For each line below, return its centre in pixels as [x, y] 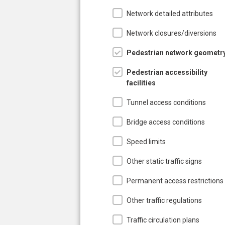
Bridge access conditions [166, 122]
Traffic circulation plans [163, 220]
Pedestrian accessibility [167, 72]
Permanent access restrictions [175, 181]
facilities [141, 83]
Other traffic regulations [164, 200]
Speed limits [146, 141]
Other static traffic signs [164, 161]
